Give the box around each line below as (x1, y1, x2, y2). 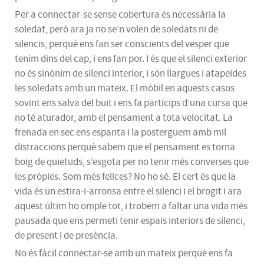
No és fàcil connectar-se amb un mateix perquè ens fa (15, 247, 233, 260)
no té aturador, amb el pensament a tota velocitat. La (15, 111, 233, 125)
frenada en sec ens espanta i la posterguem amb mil (15, 126, 226, 140)
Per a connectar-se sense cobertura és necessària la (15, 8, 226, 22)
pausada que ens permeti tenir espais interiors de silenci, (15, 214, 245, 228)
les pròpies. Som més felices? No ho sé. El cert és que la (15, 170, 236, 184)
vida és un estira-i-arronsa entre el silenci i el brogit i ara (15, 185, 242, 199)
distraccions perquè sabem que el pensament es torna (15, 141, 235, 154)
